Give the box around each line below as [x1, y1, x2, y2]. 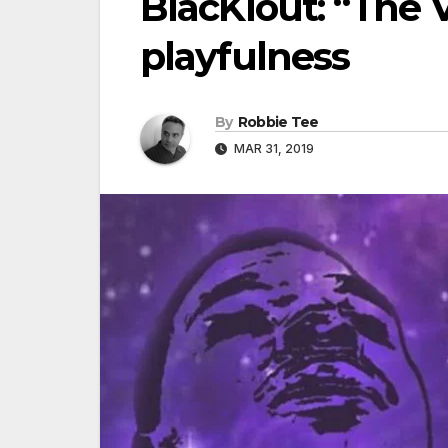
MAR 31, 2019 [231, 141, 314, 157]
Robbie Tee [237, 113, 319, 132]
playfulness [140, 33, 350, 80]
